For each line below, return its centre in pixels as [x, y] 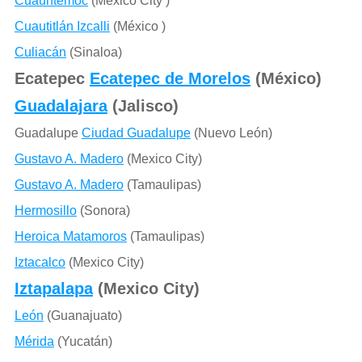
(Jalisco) [143, 105]
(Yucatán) [83, 341]
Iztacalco [40, 262]
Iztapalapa [53, 288]
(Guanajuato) [82, 315]
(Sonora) [103, 210]
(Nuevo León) [231, 133]
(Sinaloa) [94, 52]
